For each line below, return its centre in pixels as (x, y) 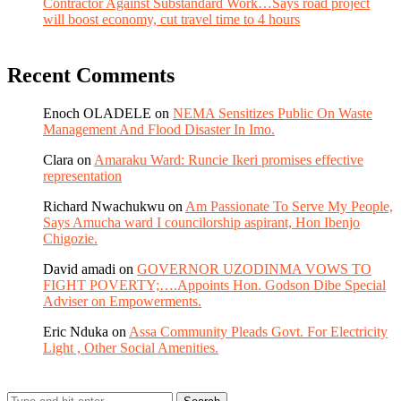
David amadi (79, 269)
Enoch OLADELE (97, 113)
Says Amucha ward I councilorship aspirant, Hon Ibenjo (201, 222)
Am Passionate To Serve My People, (289, 206)
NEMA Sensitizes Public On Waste (273, 113)
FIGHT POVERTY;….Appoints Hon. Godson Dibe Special (214, 285)
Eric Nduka (76, 331)
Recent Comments (91, 75)
